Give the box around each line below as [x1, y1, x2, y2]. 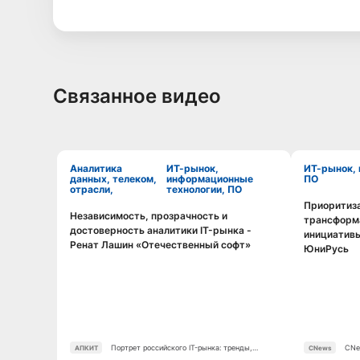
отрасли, [70, 183, 114, 196]
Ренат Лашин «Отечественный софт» [70, 238, 252, 251]
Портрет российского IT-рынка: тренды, [110, 343, 252, 353]
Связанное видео [52, 84, 221, 108]
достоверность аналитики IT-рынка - [70, 223, 252, 236]
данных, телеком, [70, 173, 157, 186]
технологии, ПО [166, 183, 242, 196]
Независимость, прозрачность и [70, 209, 228, 222]
